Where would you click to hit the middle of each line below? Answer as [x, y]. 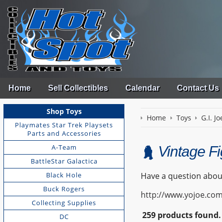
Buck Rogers [64, 189]
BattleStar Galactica [64, 161]
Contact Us [198, 88]
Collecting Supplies [64, 202]
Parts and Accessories [64, 133]
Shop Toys [64, 111]
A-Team [64, 147]
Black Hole [64, 175]
